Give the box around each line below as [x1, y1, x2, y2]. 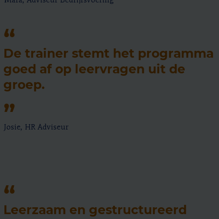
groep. [3, 77, 45, 92]
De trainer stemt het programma [3, 45, 214, 61]
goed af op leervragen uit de [3, 61, 185, 76]
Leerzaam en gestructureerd [3, 202, 187, 217]
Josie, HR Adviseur [4, 123, 68, 131]
